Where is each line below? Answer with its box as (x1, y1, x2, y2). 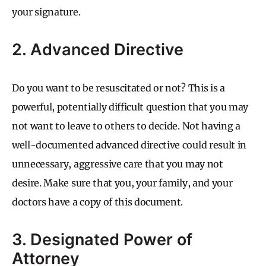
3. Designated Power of (12, 229, 192, 249)
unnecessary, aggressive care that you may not (12, 157, 223, 170)
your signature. (12, 5, 81, 18)
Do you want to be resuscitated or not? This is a (12, 81, 225, 94)
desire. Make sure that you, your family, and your (12, 176, 233, 189)
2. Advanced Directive (12, 39, 183, 59)
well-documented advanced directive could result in (12, 138, 246, 151)
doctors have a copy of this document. (12, 195, 183, 208)
